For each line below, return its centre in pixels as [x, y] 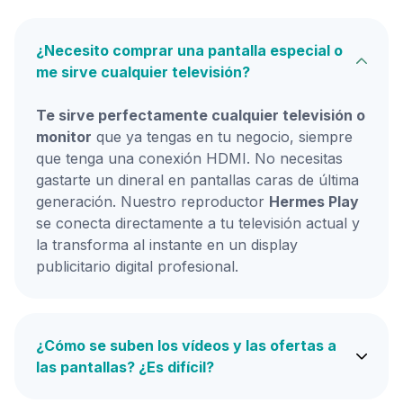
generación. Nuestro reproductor [152, 201]
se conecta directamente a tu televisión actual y [198, 223]
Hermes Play [314, 201]
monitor [64, 136]
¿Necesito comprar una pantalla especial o [189, 50]
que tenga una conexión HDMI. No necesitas [189, 158]
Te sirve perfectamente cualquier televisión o [201, 115]
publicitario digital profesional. [137, 266]
